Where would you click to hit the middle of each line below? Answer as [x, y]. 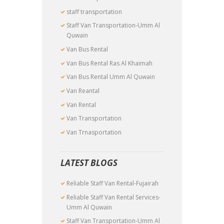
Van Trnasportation [94, 132]
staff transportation [94, 11]
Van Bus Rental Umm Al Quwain [111, 77]
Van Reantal [83, 91]
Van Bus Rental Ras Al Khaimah [110, 63]
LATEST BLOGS [89, 162]
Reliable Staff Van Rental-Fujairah [113, 183]
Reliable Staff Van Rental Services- [114, 197]
